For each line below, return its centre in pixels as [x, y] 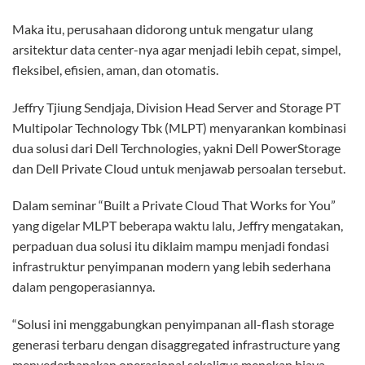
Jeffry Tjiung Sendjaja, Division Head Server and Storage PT [176, 107]
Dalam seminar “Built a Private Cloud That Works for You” [174, 205]
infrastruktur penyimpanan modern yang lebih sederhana [172, 266]
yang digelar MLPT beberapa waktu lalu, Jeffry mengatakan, [178, 226]
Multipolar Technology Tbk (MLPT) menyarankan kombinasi [179, 127]
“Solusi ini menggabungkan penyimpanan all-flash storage [173, 324]
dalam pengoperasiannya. [84, 287]
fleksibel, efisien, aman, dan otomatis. [115, 69]
